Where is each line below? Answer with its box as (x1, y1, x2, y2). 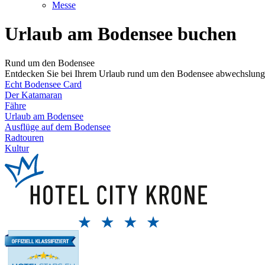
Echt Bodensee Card (5, 79, 82, 89)
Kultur (5, 143, 29, 153)
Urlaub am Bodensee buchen (5, 23, 237, 45)
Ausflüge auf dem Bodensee (5, 121, 111, 132)
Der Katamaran (5, 89, 62, 100)
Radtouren (5, 132, 44, 143)
